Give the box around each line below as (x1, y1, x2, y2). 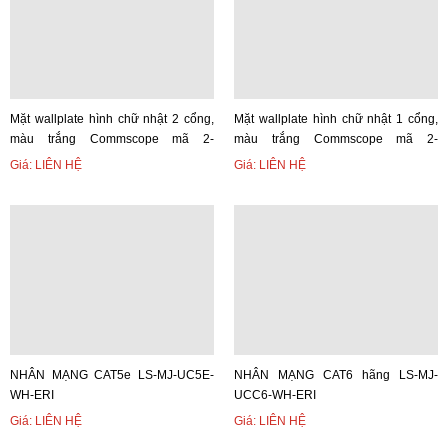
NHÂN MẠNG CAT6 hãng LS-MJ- (234, 368, 438, 382)
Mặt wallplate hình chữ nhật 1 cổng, (234, 112, 438, 126)
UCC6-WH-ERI (234, 388, 316, 402)
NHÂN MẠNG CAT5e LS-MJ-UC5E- (10, 368, 214, 382)
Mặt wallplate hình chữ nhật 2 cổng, (10, 112, 214, 126)
